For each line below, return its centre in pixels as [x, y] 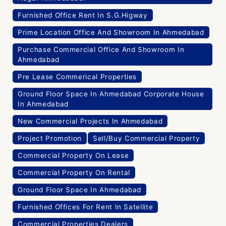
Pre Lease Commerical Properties [77, 77]
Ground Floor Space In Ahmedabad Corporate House [111, 94]
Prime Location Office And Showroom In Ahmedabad [111, 33]
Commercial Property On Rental [74, 173]
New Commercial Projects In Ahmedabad [90, 121]
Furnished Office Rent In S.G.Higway [83, 15]
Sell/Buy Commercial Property [147, 138]
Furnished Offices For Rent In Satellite [86, 207]
